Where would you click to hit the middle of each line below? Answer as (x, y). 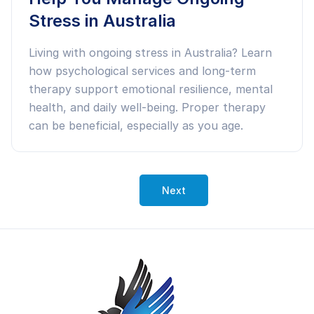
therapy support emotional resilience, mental (151, 89)
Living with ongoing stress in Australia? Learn (150, 53)
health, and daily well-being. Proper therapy (147, 107)
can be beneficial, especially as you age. (136, 125)
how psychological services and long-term (142, 71)
